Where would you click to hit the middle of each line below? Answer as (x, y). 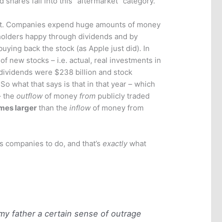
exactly (115, 144)
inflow (80, 108)
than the (53, 108)
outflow (30, 96)
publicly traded (123, 96)
